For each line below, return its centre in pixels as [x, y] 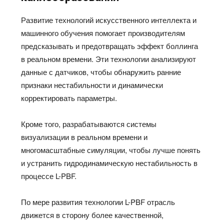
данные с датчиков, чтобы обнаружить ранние [101, 72]
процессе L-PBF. [49, 176]
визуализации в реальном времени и [84, 137]
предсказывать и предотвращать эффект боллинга [110, 46]
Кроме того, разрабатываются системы [89, 124]
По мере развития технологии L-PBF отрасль [98, 202]
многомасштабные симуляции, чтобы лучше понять [111, 150]
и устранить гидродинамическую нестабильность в [109, 163]
